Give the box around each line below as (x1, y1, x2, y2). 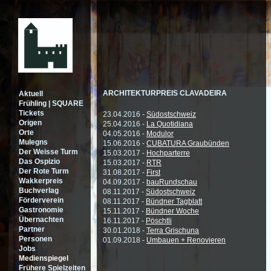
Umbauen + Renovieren (146, 236, 226, 244)
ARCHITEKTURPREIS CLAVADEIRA (103, 89, 227, 97)
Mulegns (19, 138, 48, 146)
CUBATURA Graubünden (146, 139, 229, 148)
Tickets (19, 109, 44, 117)
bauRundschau (146, 178, 197, 186)
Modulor (146, 129, 174, 138)
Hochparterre (146, 149, 190, 157)
